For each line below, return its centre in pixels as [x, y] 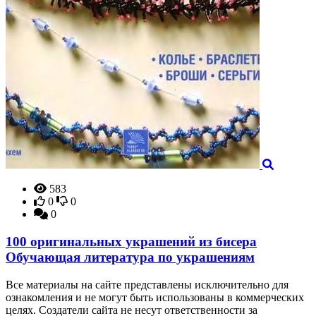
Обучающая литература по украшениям [130, 257]
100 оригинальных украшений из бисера [131, 242]
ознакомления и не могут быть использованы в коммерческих [155, 297]
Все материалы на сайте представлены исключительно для [147, 284]
